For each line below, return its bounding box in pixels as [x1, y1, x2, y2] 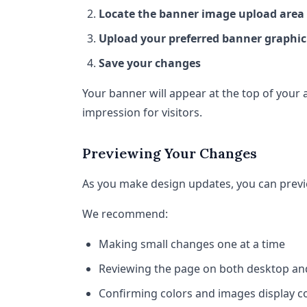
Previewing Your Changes [82, 145, 257, 162]
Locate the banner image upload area [99, 6, 304, 21]
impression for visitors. [82, 105, 202, 120]
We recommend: [82, 206, 168, 221]
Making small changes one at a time [99, 236, 285, 251]
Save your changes [99, 56, 201, 71]
